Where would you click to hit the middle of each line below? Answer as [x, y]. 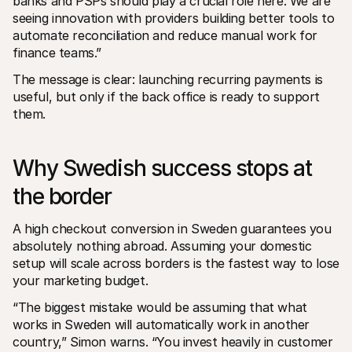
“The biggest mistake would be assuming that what [160, 307]
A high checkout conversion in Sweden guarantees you [172, 229]
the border [62, 196]
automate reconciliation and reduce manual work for [165, 35]
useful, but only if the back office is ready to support [167, 97]
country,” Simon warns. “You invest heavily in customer [173, 342]
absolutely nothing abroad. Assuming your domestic [162, 246]
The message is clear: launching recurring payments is [168, 79]
